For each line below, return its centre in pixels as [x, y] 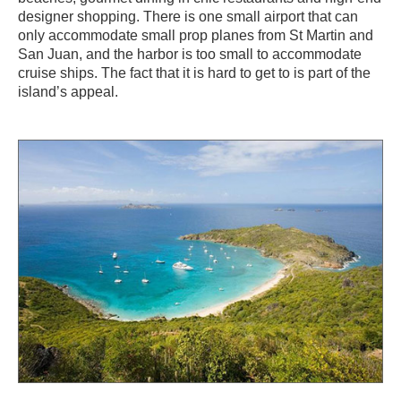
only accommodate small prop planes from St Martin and [196, 35]
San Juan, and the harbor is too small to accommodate [190, 54]
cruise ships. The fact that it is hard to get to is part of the [194, 73]
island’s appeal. [68, 91]
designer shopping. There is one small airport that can [188, 16]
